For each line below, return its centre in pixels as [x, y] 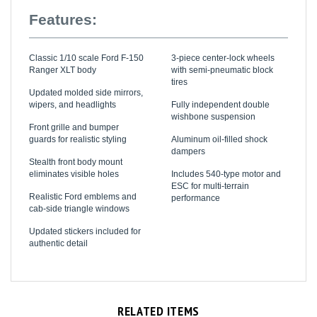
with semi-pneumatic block [223, 56]
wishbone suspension [214, 102]
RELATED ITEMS [158, 296]
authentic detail [58, 229]
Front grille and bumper [74, 113]
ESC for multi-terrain [211, 172]
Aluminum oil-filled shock [220, 125]
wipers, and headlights [73, 90]
